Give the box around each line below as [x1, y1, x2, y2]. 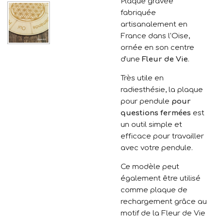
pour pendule [121, 97, 171, 106]
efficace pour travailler [121, 132, 204, 140]
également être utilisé [121, 174, 201, 183]
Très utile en [121, 74, 164, 82]
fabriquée [121, 9, 156, 17]
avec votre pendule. [121, 144, 193, 152]
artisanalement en [121, 20, 187, 29]
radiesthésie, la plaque [121, 86, 203, 94]
